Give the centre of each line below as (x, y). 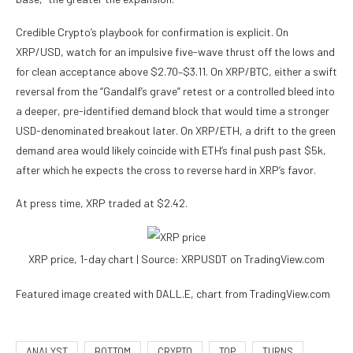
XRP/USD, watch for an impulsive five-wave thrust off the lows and (175, 52)
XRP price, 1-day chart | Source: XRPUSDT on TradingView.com (176, 259)
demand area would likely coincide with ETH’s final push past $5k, (171, 150)
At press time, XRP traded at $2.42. (102, 203)
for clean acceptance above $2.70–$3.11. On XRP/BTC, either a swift (176, 72)
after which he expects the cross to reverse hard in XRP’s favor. (166, 170)
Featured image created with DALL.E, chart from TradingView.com (173, 294)
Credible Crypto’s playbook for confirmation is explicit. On (152, 32)
